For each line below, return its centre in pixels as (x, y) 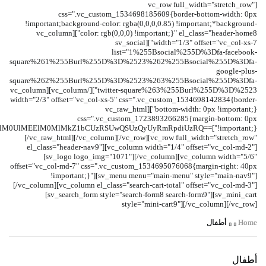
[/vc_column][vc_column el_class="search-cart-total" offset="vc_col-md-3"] (135, 185)
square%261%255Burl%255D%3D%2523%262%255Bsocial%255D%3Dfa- (133, 61)
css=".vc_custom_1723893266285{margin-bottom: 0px (167, 118)
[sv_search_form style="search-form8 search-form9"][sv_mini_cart (151, 194)
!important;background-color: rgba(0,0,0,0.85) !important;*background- (141, 23)
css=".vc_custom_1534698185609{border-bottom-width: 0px (158, 14)
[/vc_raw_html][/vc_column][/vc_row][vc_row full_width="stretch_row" (141, 137)
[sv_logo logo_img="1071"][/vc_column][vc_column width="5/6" (150, 156)
